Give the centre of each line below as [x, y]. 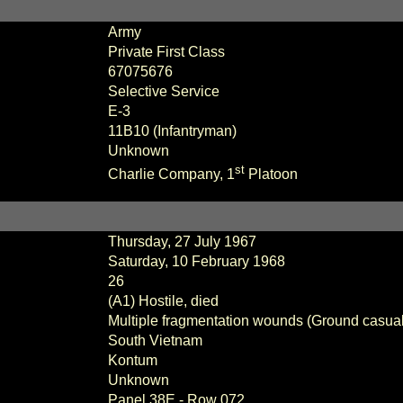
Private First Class [166, 52]
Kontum [132, 360]
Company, [190, 175]
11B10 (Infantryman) [172, 131]
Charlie [131, 175]
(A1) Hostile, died [165, 301]
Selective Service [163, 91]
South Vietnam [155, 340]
